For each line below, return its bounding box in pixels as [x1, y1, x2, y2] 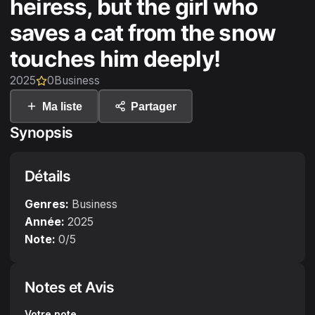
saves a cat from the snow [10, 19, 276, 47]
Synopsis [10, 124, 73, 142]
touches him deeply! [10, 45, 221, 73]
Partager [131, 100, 176, 112]
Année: [25, 215, 65, 229]
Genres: [25, 198, 69, 212]
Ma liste [42, 100, 82, 112]
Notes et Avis [25, 278, 115, 297]
